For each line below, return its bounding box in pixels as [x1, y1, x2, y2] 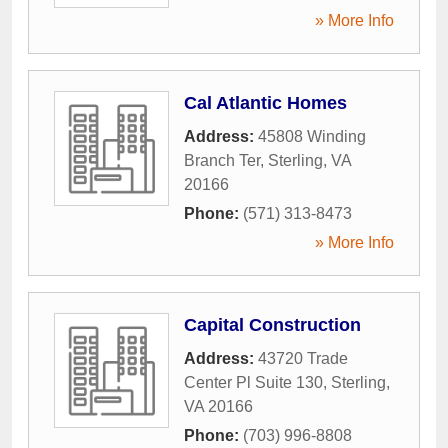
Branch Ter [184, 152, 260, 170]
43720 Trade [258, 350, 348, 368]
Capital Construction [184, 315, 361, 336]
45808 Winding [258, 128, 366, 146]
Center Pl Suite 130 [184, 374, 323, 392]
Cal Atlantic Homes [184, 93, 347, 114]
